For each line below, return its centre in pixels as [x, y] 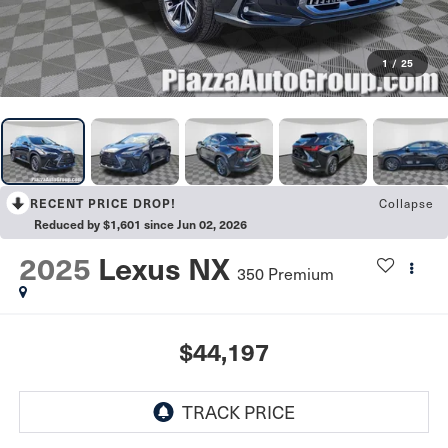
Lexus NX [163, 268]
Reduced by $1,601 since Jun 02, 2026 [140, 224]
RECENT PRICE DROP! [103, 203]
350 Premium [285, 273]
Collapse [406, 203]
